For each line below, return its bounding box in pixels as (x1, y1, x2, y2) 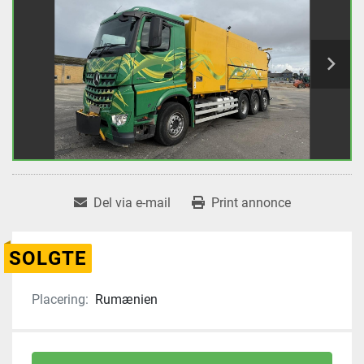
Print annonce (210, 195, 291, 211)
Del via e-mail (93, 195, 171, 211)
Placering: (32, 292, 89, 308)
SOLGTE (9, 247, 88, 271)
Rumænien (95, 292, 158, 308)
